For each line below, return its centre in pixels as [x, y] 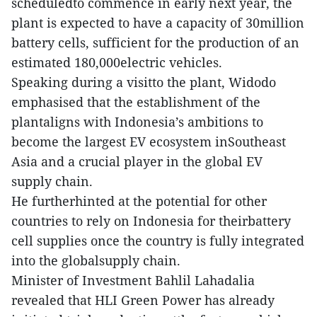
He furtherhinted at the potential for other [139, 201]
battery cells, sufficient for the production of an [155, 42]
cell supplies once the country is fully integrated [158, 241]
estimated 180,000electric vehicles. [117, 62]
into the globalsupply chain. [96, 260]
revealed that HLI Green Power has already [143, 300]
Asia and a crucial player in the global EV [137, 161]
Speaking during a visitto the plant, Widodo [144, 82]
